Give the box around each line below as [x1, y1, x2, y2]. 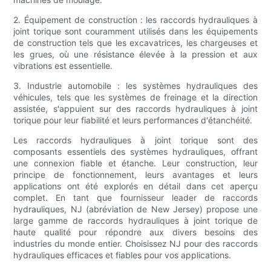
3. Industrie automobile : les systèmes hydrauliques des [13, 80, 258, 91]
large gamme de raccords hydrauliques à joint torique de [13, 215, 258, 226]
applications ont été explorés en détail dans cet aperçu [13, 181, 258, 192]
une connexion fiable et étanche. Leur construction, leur [13, 158, 258, 169]
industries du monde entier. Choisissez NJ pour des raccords [13, 238, 258, 249]
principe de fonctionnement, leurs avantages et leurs [13, 169, 258, 180]
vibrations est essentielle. [13, 60, 113, 71]
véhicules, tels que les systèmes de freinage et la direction [13, 92, 258, 103]
